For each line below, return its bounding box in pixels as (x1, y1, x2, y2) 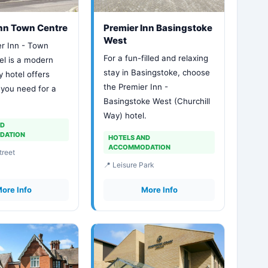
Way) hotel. (103, 111, 147, 120)
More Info (141, 185, 178, 194)
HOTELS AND (108, 133, 151, 142)
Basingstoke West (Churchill (103, 96, 211, 106)
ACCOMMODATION (108, 143, 171, 151)
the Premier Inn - (103, 82, 169, 92)
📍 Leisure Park (103, 160, 155, 169)
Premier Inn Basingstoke (103, 22, 213, 33)
